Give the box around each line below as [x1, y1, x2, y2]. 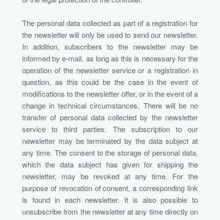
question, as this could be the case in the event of [22, 76, 198, 87]
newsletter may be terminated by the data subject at [22, 135, 198, 146]
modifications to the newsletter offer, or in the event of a [22, 88, 198, 99]
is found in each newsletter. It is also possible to [22, 194, 198, 205]
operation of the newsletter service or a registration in [22, 64, 198, 75]
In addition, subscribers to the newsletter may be [22, 41, 198, 52]
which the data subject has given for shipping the [22, 159, 198, 169]
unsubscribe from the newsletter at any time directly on [22, 206, 198, 217]
